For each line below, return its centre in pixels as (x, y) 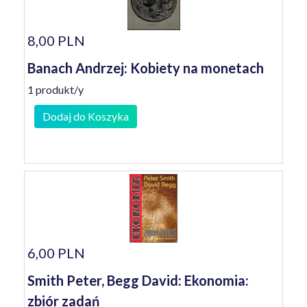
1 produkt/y (56, 89)
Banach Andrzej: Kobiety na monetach (146, 68)
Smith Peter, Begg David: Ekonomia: (138, 280)
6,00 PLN (56, 253)
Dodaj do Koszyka (86, 116)
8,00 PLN (56, 40)
